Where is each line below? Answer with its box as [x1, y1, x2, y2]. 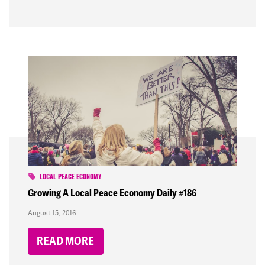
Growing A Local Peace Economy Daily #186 [28, 187, 196, 200]
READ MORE [37, 234, 95, 249]
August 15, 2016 [28, 209, 76, 218]
